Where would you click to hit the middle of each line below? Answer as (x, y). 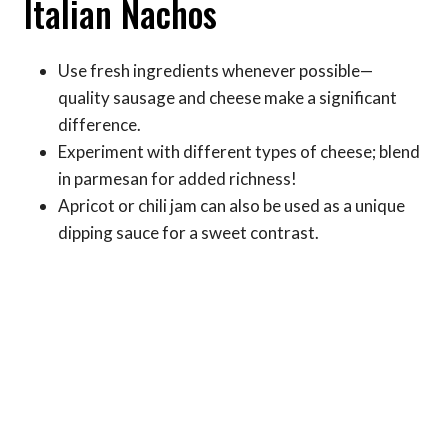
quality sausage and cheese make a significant (227, 97)
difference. (99, 124)
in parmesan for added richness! (177, 178)
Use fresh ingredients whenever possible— (215, 70)
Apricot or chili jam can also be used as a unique (231, 205)
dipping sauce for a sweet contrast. (188, 232)
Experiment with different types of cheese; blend (239, 151)
